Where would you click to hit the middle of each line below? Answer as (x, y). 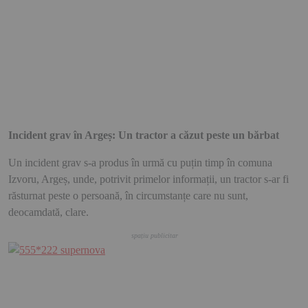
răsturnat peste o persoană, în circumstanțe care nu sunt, (128, 195)
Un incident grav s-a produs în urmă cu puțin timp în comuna (140, 162)
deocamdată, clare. (48, 212)
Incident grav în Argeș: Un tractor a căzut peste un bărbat (144, 135)
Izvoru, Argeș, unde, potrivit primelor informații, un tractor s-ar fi (148, 179)
